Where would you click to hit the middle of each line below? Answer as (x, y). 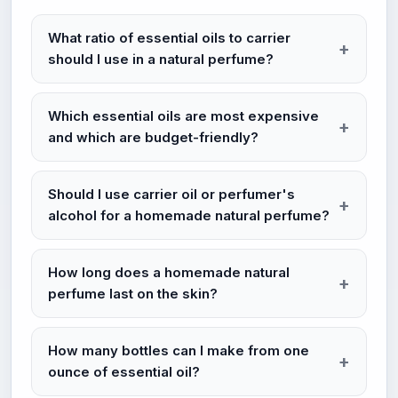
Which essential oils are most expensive (183, 116)
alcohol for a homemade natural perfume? (189, 215)
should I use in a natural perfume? (161, 59)
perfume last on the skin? (133, 294)
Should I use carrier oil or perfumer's (171, 194)
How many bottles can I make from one (179, 350)
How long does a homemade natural (169, 272)
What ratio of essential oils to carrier (169, 38)
